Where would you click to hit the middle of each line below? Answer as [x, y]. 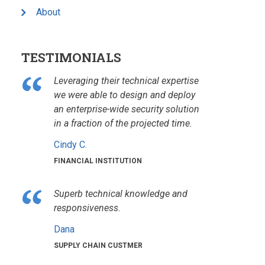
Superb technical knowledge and [121, 194]
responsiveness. [87, 208]
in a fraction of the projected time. [123, 123]
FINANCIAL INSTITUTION [98, 161]
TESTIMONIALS [71, 57]
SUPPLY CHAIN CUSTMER [98, 245]
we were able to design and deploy [125, 95]
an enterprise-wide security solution [127, 109]
